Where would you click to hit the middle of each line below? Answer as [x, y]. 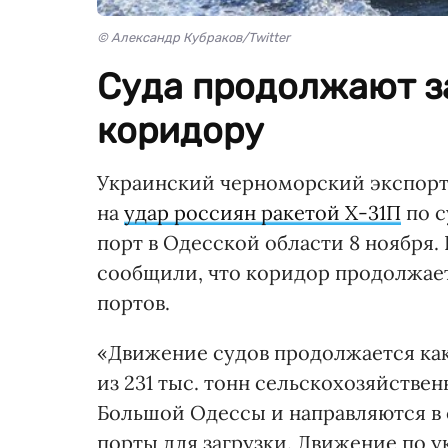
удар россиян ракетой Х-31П [262, 213]
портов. [133, 303]
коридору [180, 131]
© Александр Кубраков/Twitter [193, 38]
